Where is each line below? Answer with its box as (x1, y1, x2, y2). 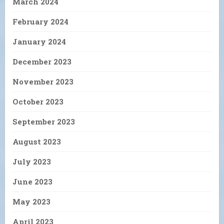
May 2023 (12, 196, 50, 206)
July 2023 (12, 156, 51, 166)
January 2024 (12, 36, 66, 46)
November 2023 (12, 76, 73, 86)
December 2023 (12, 56, 71, 66)
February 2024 (12, 16, 68, 26)
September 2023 (12, 116, 75, 126)
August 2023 (12, 136, 61, 146)
